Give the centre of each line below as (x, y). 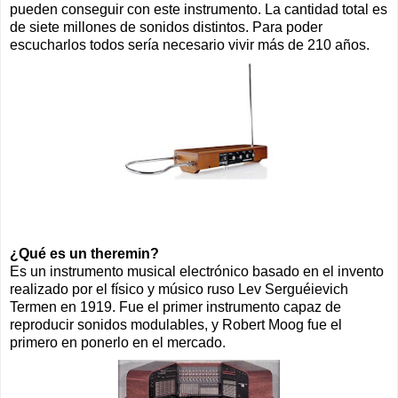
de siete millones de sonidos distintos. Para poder (166, 27)
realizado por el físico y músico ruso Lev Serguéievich (179, 289)
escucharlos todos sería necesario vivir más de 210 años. (190, 44)
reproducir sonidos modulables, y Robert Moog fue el (176, 324)
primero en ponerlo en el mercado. (118, 342)
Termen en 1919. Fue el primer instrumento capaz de (175, 306)
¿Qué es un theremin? (84, 253)
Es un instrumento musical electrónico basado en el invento (197, 271)
